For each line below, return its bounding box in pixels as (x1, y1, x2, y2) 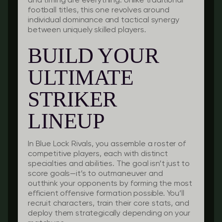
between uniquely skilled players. (28, 26, 146, 34)
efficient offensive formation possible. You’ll (28, 190, 184, 198)
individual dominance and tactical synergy (28, 16, 179, 24)
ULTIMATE (28, 65, 134, 90)
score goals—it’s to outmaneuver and (28, 170, 163, 178)
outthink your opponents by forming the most (28, 180, 193, 188)
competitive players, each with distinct (28, 150, 168, 158)
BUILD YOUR (28, 44, 159, 68)
